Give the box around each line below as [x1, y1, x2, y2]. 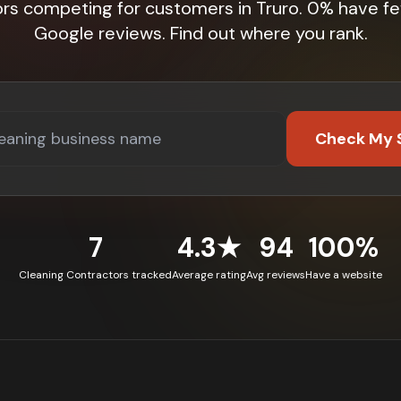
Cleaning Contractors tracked [19, 268, 172, 282]
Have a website [305, 268, 382, 282]
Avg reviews [246, 268, 305, 282]
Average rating [172, 268, 246, 282]
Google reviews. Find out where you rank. [33, 21, 368, 45]
